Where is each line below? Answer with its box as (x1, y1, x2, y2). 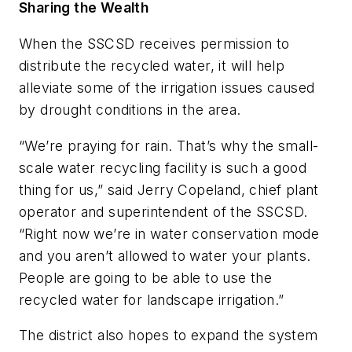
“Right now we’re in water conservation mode (19, 225, 320, 242)
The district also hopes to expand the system (19, 327, 318, 344)
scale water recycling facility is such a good (19, 159, 306, 176)
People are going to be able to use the (19, 269, 273, 286)
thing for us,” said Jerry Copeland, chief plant (19, 181, 319, 198)
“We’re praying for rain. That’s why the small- (19, 137, 319, 154)
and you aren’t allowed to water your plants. (19, 247, 311, 264)
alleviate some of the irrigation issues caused (19, 79, 315, 96)
